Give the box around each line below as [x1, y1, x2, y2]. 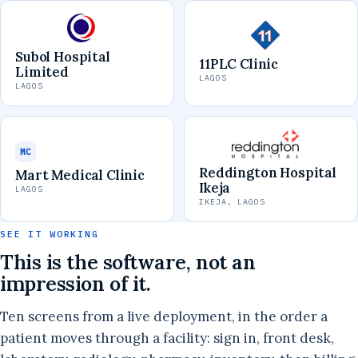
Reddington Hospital [199, 163, 336, 181]
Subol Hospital [15, 47, 110, 66]
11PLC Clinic [199, 55, 279, 74]
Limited [15, 62, 69, 81]
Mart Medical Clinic [15, 166, 145, 185]
